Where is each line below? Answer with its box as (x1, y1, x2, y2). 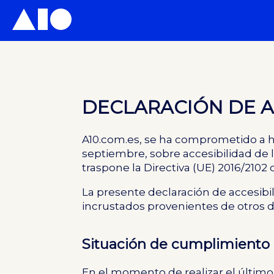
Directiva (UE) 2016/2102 (144, 161, 268, 174)
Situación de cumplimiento (82, 235, 270, 253)
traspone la (82, 161, 144, 174)
